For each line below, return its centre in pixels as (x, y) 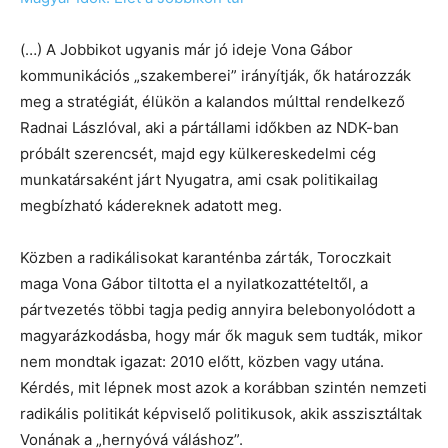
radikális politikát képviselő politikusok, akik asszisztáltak (221, 413)
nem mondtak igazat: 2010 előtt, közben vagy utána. (202, 361)
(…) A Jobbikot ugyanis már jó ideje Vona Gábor (186, 49)
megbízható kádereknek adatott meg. (151, 205)
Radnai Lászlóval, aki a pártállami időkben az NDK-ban (209, 127)
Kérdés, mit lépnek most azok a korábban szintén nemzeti (223, 387)
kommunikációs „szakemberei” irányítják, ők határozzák (215, 75)
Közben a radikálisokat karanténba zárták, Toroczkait (205, 257)
